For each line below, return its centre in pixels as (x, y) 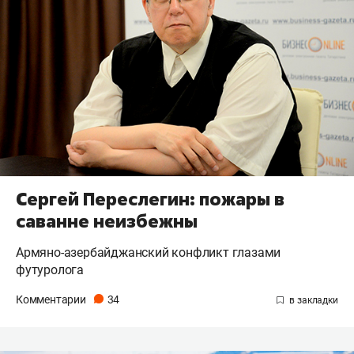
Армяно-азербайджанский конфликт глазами (149, 253)
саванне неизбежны (107, 222)
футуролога (50, 270)
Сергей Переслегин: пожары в (150, 200)
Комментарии (52, 300)
